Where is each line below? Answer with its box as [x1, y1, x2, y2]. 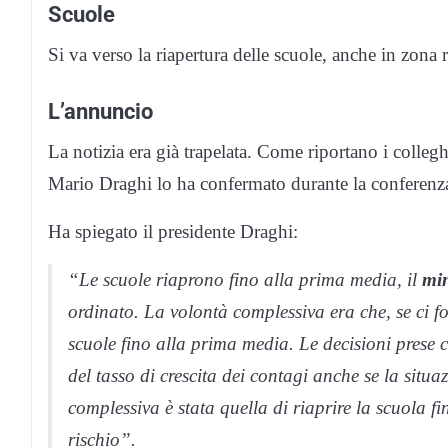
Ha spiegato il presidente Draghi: [48, 221, 298, 243]
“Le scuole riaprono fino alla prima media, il [68, 269, 422, 291]
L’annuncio [48, 98, 153, 125]
